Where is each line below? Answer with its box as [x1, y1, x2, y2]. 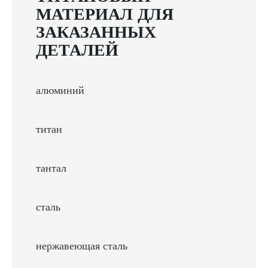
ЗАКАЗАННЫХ [36, 19, 156, 44]
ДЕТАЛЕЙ [36, 36, 118, 62]
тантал [36, 160, 66, 175]
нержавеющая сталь [36, 237, 127, 253]
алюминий [36, 82, 84, 98]
